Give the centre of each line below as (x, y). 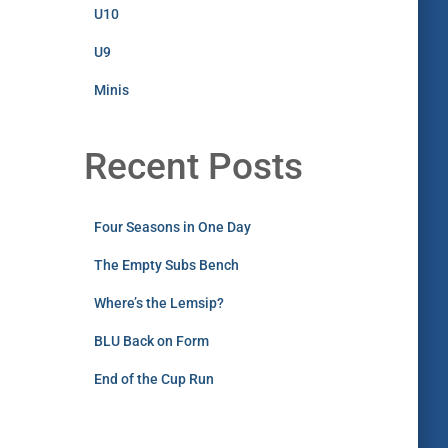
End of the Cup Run (153, 379)
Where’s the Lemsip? (158, 303)
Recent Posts (193, 166)
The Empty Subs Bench (166, 265)
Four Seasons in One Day (172, 227)
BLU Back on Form (151, 341)
